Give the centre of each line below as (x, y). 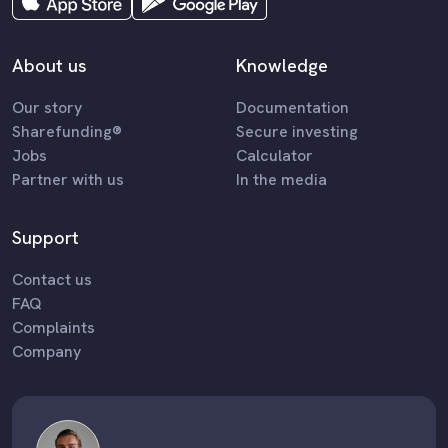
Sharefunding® (67, 131)
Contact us (52, 279)
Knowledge (282, 65)
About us (49, 65)
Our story (47, 107)
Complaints (53, 327)
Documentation (292, 107)
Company (46, 351)
